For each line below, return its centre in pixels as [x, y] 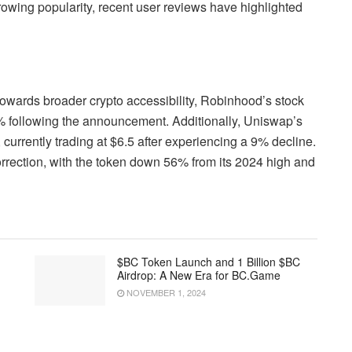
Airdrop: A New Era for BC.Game [199, 275]
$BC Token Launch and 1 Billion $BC [209, 261]
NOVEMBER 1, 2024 [165, 292]
